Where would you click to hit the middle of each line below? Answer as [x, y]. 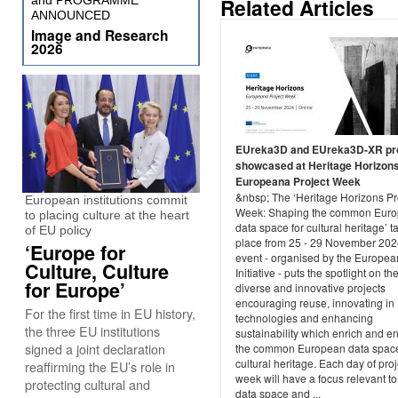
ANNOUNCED [71, 15]
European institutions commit [106, 200]
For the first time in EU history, [110, 313]
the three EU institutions [92, 331]
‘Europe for [75, 253]
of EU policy [58, 230]
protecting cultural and [88, 384]
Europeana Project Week [298, 182]
